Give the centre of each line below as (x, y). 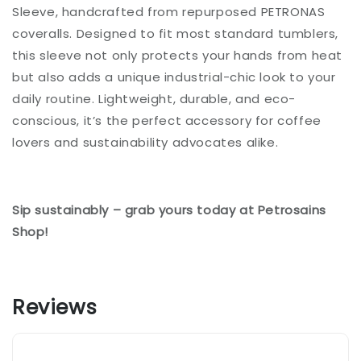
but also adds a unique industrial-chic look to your (174, 77)
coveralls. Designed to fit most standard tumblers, (176, 34)
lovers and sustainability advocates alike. (145, 143)
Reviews (55, 308)
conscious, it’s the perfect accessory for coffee (167, 121)
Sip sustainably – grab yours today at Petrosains (169, 210)
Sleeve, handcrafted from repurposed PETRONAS (169, 12)
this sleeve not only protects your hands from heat (178, 56)
